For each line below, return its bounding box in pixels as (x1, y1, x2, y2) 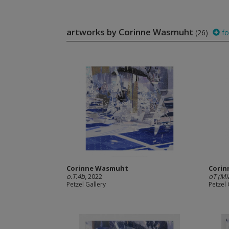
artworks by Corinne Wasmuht (66, 26, 195, 38)
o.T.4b (66, 172, 85, 181)
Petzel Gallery (66, 180, 106, 189)
